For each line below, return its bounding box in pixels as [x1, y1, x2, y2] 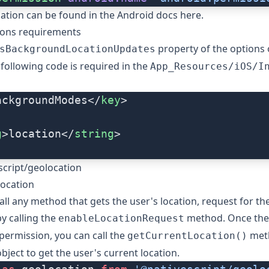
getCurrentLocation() [127, 230, 247, 242]
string [74, 127, 114, 141]
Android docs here [117, 8, 201, 22]
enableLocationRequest [58, 213, 184, 225]
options [230, 42, 265, 56]
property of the [156, 42, 230, 56]
